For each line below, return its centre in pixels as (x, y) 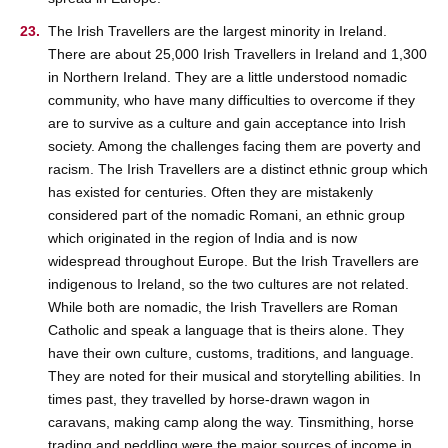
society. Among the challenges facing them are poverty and (234, 146)
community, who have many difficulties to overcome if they (231, 100)
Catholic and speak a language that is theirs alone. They (226, 330)
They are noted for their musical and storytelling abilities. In (234, 376)
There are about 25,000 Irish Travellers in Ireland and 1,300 (237, 54)
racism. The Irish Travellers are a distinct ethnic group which (238, 169)
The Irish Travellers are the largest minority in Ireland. (217, 31)
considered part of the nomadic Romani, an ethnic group (226, 215)
